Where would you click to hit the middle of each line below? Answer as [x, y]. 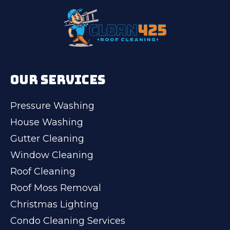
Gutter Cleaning [47, 138]
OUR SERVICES [58, 80]
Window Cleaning [52, 155]
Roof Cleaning [43, 171]
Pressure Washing [52, 106]
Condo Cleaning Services [68, 221]
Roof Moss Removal [56, 188]
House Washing [47, 122]
